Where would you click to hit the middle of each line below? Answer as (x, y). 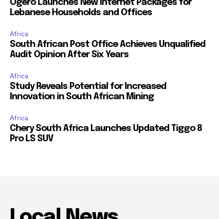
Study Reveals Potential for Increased (88, 86)
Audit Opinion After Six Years (69, 55)
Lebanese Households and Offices (81, 12)
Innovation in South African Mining (82, 97)
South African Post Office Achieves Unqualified (108, 44)
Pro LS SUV (32, 139)
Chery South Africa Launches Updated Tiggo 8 (106, 128)
